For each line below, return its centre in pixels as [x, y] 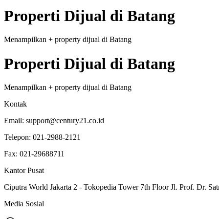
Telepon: [18, 137]
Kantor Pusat [24, 171]
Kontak [15, 104]
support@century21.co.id [65, 121]
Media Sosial [24, 204]
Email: [15, 121]
